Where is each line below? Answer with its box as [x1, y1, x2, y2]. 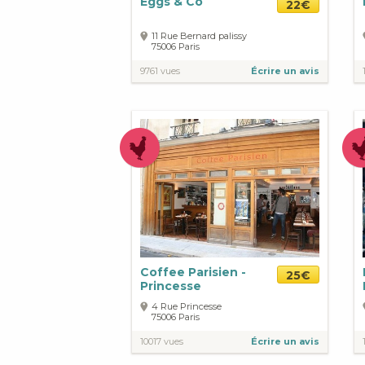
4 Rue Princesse [152, 300, 222, 312]
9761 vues [140, 64, 180, 77]
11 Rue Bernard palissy [152, 29, 247, 42]
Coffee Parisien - [140, 264, 246, 279]
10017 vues [140, 335, 183, 347]
